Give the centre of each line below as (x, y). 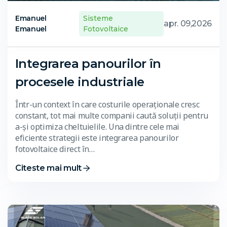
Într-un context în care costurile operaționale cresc (107, 105)
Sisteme (98, 18)
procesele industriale (80, 82)
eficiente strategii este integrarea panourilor (97, 138)
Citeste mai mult (48, 168)
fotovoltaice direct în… (55, 149)
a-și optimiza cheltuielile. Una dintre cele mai (98, 127)
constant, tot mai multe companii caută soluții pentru (112, 116)
